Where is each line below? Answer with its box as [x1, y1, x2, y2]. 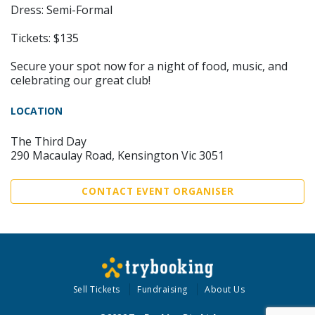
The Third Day [11, 134, 86, 149]
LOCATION [11, 104, 63, 117]
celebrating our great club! [11, 72, 150, 88]
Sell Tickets [72, 283, 120, 295]
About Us [205, 283, 245, 295]
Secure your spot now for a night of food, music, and [11, 58, 288, 74]
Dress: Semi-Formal [11, 2, 112, 18]
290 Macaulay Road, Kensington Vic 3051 [11, 148, 224, 163]
